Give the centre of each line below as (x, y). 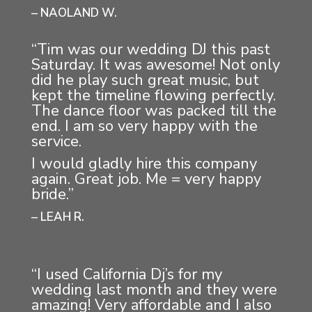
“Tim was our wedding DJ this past (150, 49)
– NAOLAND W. (74, 13)
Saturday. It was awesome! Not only (155, 65)
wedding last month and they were (154, 290)
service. (56, 141)
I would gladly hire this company (144, 164)
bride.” (52, 194)
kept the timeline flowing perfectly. (153, 95)
